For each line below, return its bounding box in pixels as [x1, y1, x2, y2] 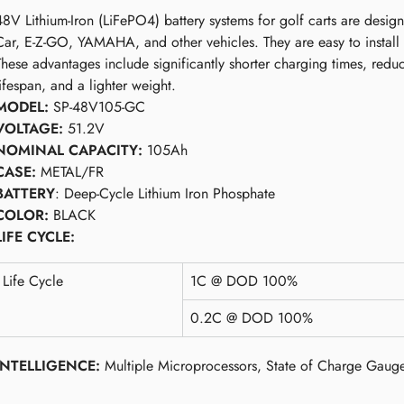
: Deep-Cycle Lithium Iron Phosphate [55, 183, 275, 204]
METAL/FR [36, 161, 104, 182]
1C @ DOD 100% [190, 271, 298, 291]
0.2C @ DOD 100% [190, 308, 313, 328]
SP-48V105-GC [49, 96, 145, 117]
